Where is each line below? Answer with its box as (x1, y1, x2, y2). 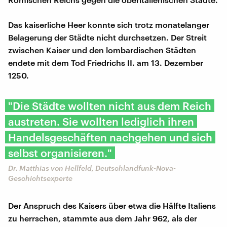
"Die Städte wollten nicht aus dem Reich (8, 99, 211, 112)
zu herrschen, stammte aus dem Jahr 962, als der (8, 213, 197, 223)
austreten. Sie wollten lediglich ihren (8, 115, 194, 128)
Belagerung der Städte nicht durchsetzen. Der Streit (8, 32, 207, 42)
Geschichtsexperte (8, 173, 72, 182)
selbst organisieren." (8, 146, 112, 159)
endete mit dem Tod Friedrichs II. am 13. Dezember (8, 57, 203, 67)
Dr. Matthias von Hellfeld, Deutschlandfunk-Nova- (8, 163, 176, 172)
